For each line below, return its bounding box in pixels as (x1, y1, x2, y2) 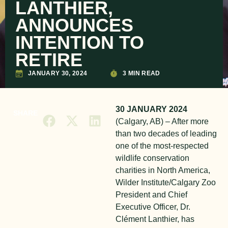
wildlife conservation (116, 154, 190, 162)
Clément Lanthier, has (116, 215, 195, 223)
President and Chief (116, 190, 188, 199)
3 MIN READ (123, 70, 160, 77)
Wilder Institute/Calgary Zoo (116, 178, 216, 187)
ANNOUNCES (15, 15, 133, 36)
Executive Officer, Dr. (116, 203, 191, 211)
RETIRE (15, 49, 82, 70)
